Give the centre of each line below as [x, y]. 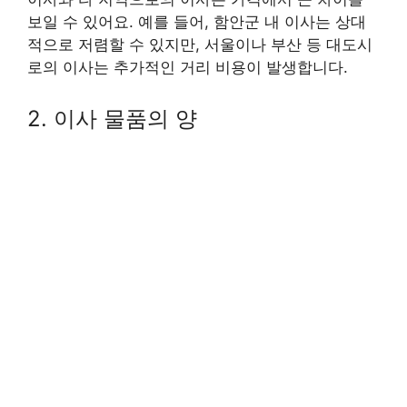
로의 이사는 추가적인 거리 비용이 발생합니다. [188, 68]
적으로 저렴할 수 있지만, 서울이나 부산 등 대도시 [200, 45]
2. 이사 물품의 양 [112, 118]
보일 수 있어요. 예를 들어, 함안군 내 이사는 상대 [197, 22]
